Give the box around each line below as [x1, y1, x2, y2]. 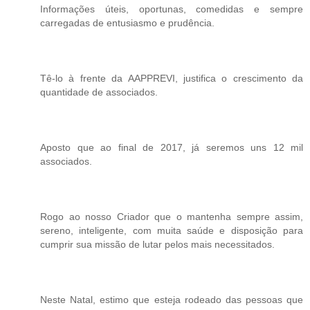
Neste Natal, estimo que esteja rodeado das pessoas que [40, 293, 303, 305]
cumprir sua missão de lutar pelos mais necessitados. [40, 238, 275, 250]
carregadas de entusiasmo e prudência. [40, 17, 215, 28]
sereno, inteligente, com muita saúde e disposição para [40, 224, 303, 236]
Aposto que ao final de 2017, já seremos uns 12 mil [40, 141, 303, 153]
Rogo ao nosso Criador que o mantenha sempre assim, [40, 210, 303, 222]
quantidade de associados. [40, 86, 158, 98]
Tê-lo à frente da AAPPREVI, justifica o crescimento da [40, 72, 303, 84]
